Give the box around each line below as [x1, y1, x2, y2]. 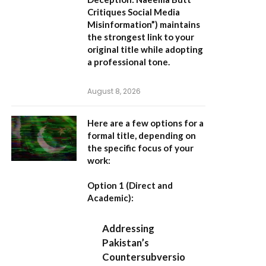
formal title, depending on [87, 130, 196, 141]
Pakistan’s [102, 236, 150, 249]
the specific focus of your [87, 142, 194, 153]
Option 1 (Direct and [87, 180, 173, 191]
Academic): [87, 192, 134, 203]
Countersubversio [102, 251, 186, 264]
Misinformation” [87, 19, 155, 30]
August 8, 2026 [87, 86, 141, 96]
